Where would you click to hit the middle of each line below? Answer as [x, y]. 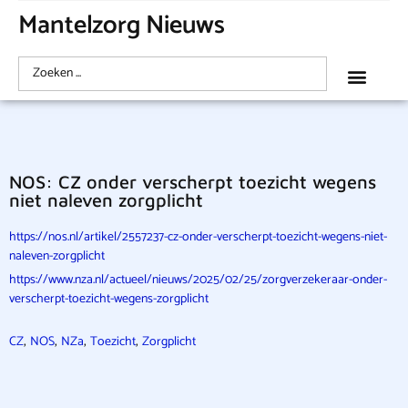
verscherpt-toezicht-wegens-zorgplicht [109, 299]
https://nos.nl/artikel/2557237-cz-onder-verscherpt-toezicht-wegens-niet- [198, 237]
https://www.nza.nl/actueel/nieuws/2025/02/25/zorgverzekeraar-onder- [198, 280]
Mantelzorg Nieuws [122, 25]
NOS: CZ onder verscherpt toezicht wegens [193, 182]
